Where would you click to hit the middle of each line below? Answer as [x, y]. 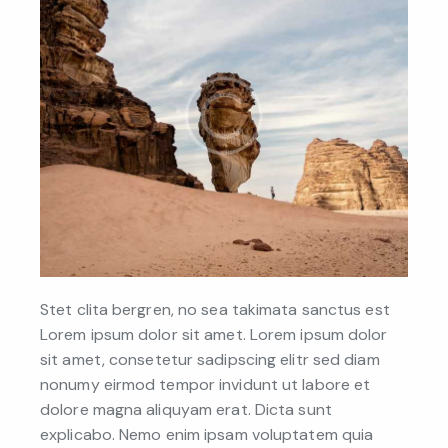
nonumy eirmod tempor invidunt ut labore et [205, 385]
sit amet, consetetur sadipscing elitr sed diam [210, 360]
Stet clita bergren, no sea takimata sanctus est [215, 310]
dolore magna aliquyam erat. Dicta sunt [186, 410]
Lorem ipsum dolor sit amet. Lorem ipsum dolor [214, 335]
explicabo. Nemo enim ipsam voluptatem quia [207, 435]
